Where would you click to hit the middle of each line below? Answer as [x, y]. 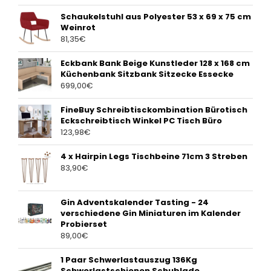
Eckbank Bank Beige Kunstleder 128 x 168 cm [155, 64]
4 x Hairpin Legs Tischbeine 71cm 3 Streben [154, 157]
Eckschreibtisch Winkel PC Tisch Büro [141, 121]
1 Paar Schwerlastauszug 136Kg [129, 260]
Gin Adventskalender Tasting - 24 [135, 203]
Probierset [84, 224]
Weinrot [78, 28]
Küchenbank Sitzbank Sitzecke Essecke [147, 74]
